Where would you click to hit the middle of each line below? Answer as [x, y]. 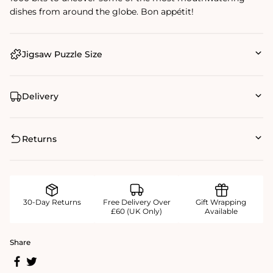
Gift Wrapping [221, 202]
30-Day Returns [52, 202]
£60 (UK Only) [136, 211]
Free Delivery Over [136, 202]
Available [221, 211]
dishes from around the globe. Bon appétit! [102, 11]
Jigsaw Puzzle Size [62, 54]
